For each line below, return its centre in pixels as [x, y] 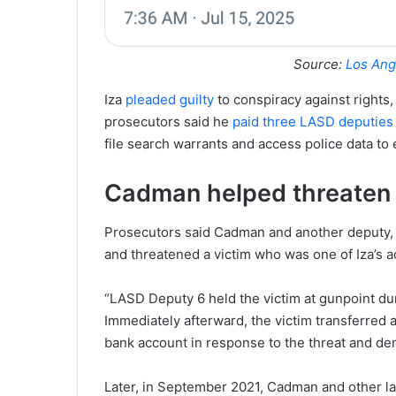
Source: [320, 64]
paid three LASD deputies [313, 121]
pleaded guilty [170, 99]
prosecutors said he [168, 121]
